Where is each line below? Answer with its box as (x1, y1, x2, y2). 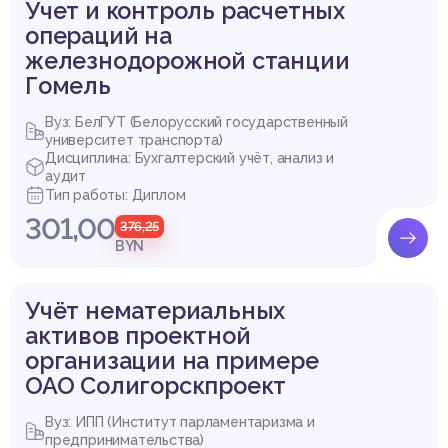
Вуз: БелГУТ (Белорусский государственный (45, 113, 348, 130)
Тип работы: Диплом (45, 186, 186, 203)
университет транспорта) (45, 131, 223, 148)
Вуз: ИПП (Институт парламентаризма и (45, 413, 315, 430)
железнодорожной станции (25, 46, 350, 74)
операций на (25, 21, 172, 49)
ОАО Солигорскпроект (25, 371, 287, 399)
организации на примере (25, 346, 319, 374)
